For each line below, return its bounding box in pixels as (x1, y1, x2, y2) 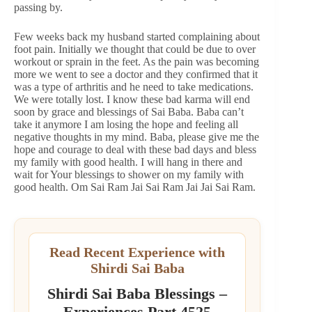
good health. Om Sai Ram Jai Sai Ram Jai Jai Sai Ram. (14, 180, 256, 193)
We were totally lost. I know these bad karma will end (14, 93, 250, 105)
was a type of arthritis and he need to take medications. (14, 80, 253, 93)
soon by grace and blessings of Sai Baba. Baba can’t (14, 105, 244, 118)
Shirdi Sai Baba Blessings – (47, 284, 228, 302)
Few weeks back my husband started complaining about (14, 30, 260, 42)
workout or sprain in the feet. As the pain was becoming (14, 55, 259, 68)
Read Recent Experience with (49, 244, 226, 260)
